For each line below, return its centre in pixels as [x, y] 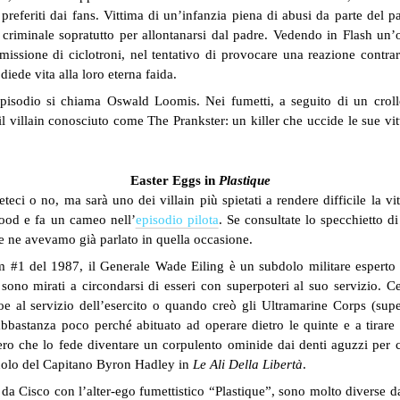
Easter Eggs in [174, 180]
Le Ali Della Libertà [248, 364]
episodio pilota [177, 220]
